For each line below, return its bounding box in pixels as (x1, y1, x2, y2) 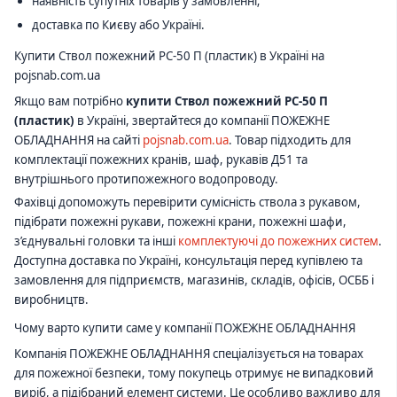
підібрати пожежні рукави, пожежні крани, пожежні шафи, (14, 214, 346, 230)
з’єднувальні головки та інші (14, 233, 178, 250)
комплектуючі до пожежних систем (178, 233, 378, 250)
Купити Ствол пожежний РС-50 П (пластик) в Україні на (14, 48, 324, 65)
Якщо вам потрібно (14, 92, 126, 109)
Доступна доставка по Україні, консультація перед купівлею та (14, 253, 362, 269)
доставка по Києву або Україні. (31, 16, 205, 33)
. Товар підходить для (229, 131, 351, 148)
